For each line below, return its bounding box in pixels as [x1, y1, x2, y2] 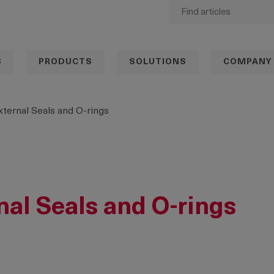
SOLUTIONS [129, 57, 187, 67]
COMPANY [223, 57, 272, 67]
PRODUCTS [39, 57, 92, 67]
